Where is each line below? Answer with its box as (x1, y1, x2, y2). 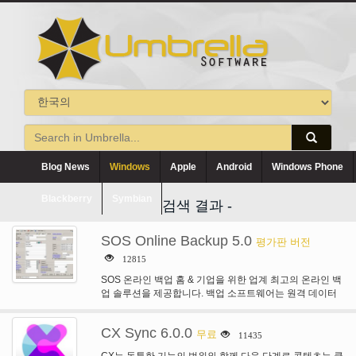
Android (216, 161, 252, 172)
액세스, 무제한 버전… (101, 301, 194, 312)
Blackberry (41, 193, 92, 204)
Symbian (112, 193, 152, 204)
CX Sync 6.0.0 (101, 325, 192, 341)
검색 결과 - (162, 198, 232, 214)
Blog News (41, 161, 90, 172)
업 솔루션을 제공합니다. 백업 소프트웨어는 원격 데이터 (101, 288, 337, 299)
